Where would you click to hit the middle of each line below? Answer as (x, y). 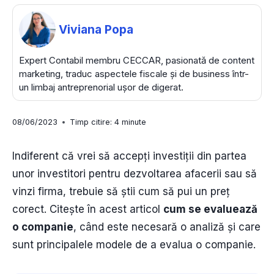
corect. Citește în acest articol (88, 209)
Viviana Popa (96, 29)
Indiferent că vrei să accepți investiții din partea (129, 156)
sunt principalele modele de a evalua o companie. (134, 245)
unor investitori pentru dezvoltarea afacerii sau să (135, 174)
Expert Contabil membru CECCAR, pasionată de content (137, 61)
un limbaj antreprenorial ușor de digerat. (101, 87)
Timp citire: (91, 122)
